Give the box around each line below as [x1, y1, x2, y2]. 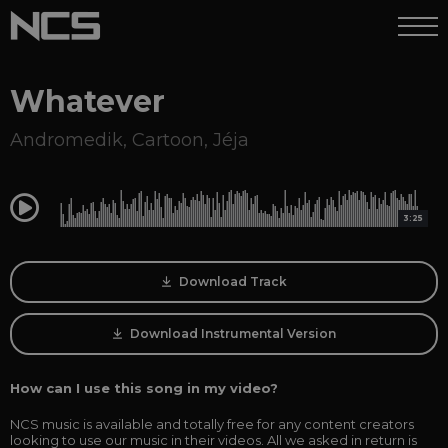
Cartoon [132, 129, 204, 151]
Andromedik [10, 129, 123, 151]
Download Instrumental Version [126, 326, 336, 341]
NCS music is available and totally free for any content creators [10, 416, 414, 432]
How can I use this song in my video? [10, 380, 278, 396]
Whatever [10, 83, 165, 120]
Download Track [175, 274, 287, 289]
